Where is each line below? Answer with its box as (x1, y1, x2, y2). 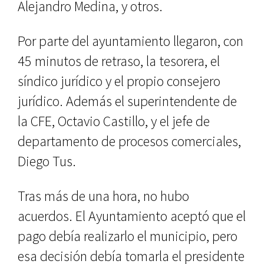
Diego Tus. (18, 152, 76, 170)
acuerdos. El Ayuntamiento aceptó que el (18, 207, 246, 225)
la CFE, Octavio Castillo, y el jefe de (18, 112, 210, 130)
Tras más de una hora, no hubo (18, 187, 189, 205)
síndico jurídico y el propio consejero (18, 72, 220, 90)
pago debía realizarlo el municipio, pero (18, 227, 237, 245)
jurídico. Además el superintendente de (18, 92, 237, 110)
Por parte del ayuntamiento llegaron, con (18, 32, 243, 50)
